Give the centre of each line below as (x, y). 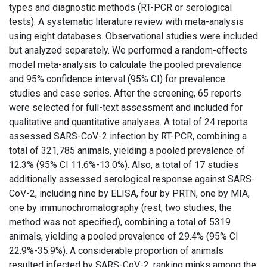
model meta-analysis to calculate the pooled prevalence (125, 65)
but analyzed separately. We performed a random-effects (128, 50)
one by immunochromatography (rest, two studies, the (120, 208)
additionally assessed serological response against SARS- (132, 179)
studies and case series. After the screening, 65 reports (125, 93)
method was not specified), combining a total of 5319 (120, 222)
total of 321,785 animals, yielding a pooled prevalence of (127, 150)
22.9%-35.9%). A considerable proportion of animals (116, 251)
